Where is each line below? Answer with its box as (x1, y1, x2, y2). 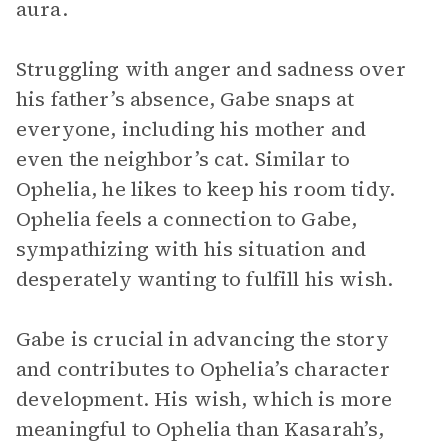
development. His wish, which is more (16, 385, 393, 413)
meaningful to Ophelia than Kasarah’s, (16, 415, 385, 443)
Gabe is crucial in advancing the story (16, 325, 389, 353)
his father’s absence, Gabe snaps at (16, 85, 355, 113)
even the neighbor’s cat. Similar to (16, 145, 351, 173)
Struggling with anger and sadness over (16, 55, 406, 83)
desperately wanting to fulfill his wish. (16, 265, 393, 293)
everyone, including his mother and (16, 115, 367, 143)
